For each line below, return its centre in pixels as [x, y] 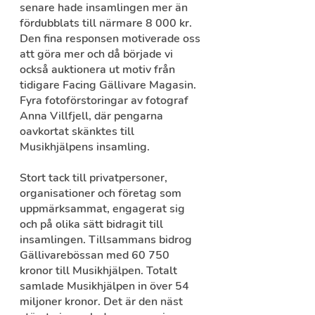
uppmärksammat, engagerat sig [104, 209]
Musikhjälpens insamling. [86, 147]
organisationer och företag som [102, 194]
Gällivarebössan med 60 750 [96, 256]
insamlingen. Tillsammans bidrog [107, 240]
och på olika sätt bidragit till [93, 225]
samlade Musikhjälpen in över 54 [106, 287]
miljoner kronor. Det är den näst [103, 302]
